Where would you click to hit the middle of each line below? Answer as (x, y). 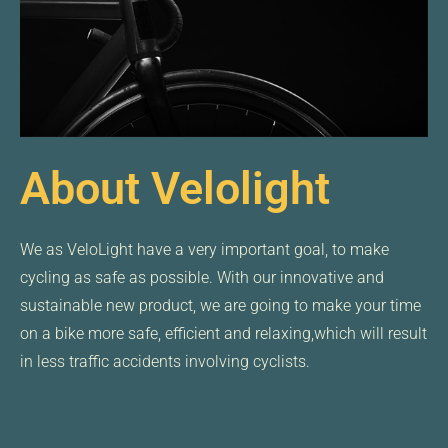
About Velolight (175, 189)
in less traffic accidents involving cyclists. (165, 362)
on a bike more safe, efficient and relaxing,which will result (223, 334)
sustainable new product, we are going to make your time (220, 306)
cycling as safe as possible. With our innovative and (202, 278)
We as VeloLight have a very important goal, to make (204, 250)
